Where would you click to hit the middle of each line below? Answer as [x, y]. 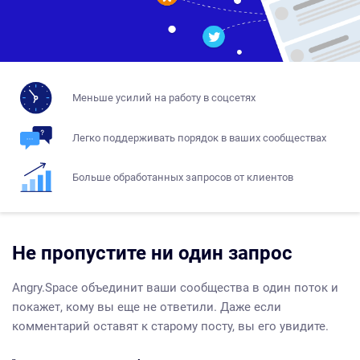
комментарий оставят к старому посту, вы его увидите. [170, 327]
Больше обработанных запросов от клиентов [183, 177]
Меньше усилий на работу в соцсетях [164, 98]
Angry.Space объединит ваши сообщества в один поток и [175, 288]
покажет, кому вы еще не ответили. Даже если [147, 307]
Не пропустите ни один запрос [152, 254]
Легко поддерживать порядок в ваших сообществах [199, 138]
